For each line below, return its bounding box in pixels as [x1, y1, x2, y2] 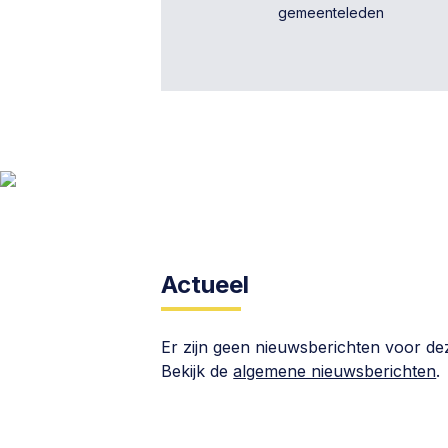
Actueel [161, 270, 250, 299]
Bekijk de [161, 361, 234, 381]
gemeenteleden [278, 4, 385, 21]
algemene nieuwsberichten [233, 361, 437, 381]
